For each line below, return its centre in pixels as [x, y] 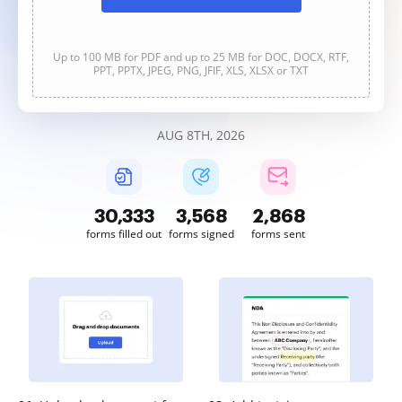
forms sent [278, 234]
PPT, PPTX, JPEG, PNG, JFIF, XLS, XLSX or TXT [201, 70]
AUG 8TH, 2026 [201, 135]
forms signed [201, 234]
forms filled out [124, 234]
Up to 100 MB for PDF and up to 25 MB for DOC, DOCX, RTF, [201, 57]
